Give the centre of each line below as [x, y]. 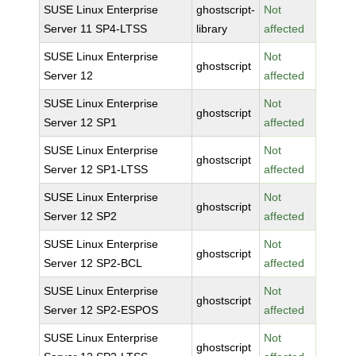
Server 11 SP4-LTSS [96, 29]
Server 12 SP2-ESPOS [101, 310]
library [212, 29]
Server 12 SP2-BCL [93, 263]
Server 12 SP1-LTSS [96, 169]
